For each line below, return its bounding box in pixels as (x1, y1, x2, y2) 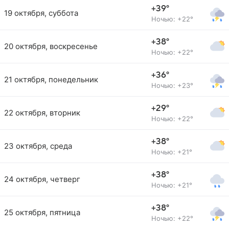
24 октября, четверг (4, 174, 80, 184)
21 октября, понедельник (4, 75, 98, 84)
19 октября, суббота (4, 8, 78, 18)
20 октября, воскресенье (4, 41, 98, 51)
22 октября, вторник (4, 108, 80, 118)
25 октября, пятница (4, 208, 80, 217)
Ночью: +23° (151, 81, 193, 89)
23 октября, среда (4, 141, 72, 151)
